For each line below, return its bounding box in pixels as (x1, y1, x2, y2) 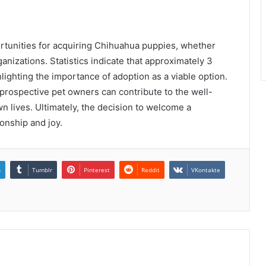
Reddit (141, 166, 160, 175)
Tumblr (32, 166, 52, 175)
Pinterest (84, 166, 110, 175)
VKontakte (191, 166, 220, 175)
